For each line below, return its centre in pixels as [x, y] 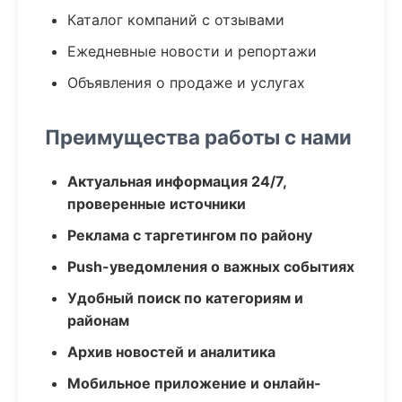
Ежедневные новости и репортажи [192, 51]
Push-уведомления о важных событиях [211, 267]
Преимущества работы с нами [198, 137]
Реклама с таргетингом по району [190, 235]
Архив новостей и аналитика [171, 352]
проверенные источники [157, 204]
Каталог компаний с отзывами [176, 20]
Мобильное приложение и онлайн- [194, 383]
